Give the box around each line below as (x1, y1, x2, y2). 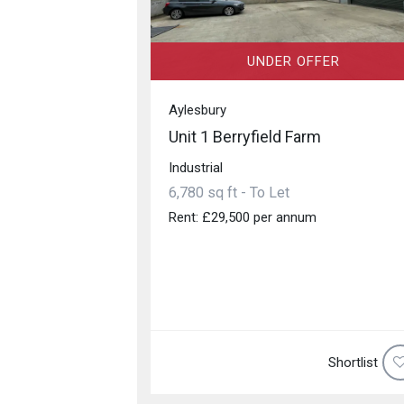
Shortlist (327, 353, 378, 371)
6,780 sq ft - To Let (169, 183, 289, 201)
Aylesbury (169, 101, 226, 118)
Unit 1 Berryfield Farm (169, 126, 321, 146)
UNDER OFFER (246, 52, 340, 69)
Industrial (169, 159, 223, 176)
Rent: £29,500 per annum (169, 208, 317, 225)
